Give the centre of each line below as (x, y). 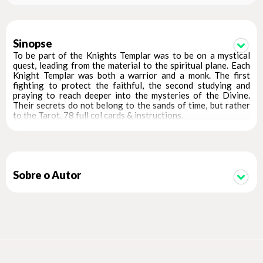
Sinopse (33, 43)
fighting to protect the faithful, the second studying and (131, 85)
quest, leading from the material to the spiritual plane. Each (131, 65)
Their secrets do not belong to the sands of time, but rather (131, 105)
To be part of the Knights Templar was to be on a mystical (131, 55)
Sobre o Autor (47, 175)
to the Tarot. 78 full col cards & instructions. (98, 115)
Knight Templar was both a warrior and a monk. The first (131, 75)
